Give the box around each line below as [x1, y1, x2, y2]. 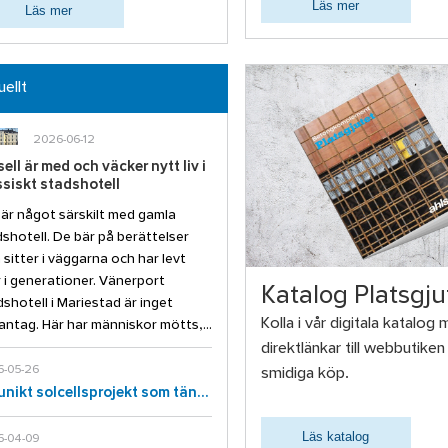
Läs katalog [302, 429, 370, 444]
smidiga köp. [260, 367, 349, 381]
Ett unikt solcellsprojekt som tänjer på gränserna [196, 386, 209, 400]
